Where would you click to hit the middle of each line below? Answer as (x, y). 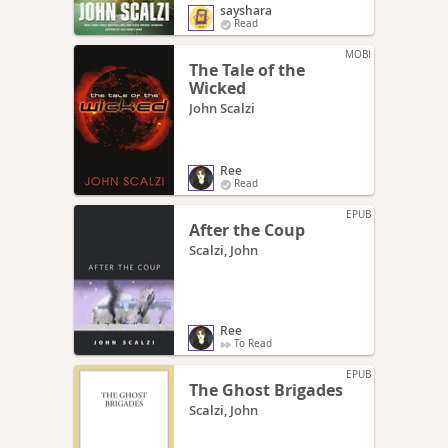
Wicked (217, 87)
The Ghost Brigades (266, 389)
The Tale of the (247, 69)
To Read (253, 343)
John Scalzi (222, 107)
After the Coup (247, 229)
